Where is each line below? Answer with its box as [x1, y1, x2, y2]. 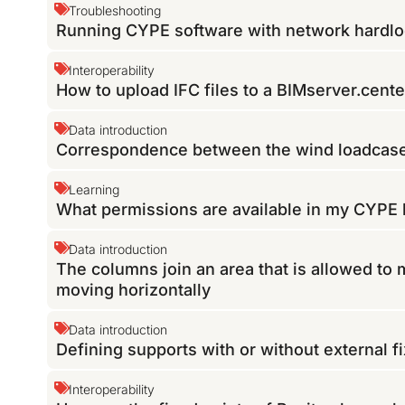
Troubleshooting [69, 3, 162, 19]
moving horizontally [56, 280, 212, 300]
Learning [69, 182, 120, 198]
